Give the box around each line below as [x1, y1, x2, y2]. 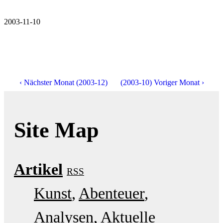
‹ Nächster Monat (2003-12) [19, 78, 108, 87]
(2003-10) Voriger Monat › [120, 78, 204, 87]
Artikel [14, 160, 63, 178]
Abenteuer [79, 184, 144, 202]
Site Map [14, 117, 99, 142]
